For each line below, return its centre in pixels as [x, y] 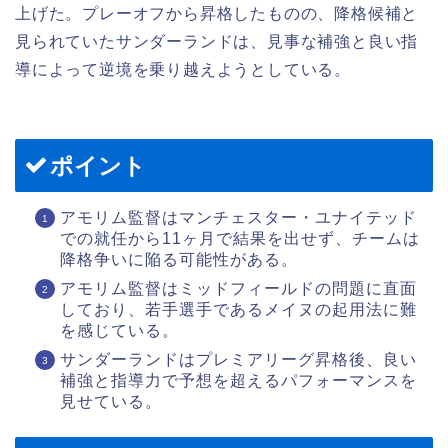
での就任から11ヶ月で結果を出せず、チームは [240, 238]
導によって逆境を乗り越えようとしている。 [183, 70]
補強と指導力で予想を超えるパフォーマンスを [238, 380]
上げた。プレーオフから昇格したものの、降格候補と [217, 14]
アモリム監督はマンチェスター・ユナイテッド [238, 217]
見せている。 [111, 401]
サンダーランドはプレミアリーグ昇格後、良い [238, 359]
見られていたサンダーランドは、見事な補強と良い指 [217, 42]
